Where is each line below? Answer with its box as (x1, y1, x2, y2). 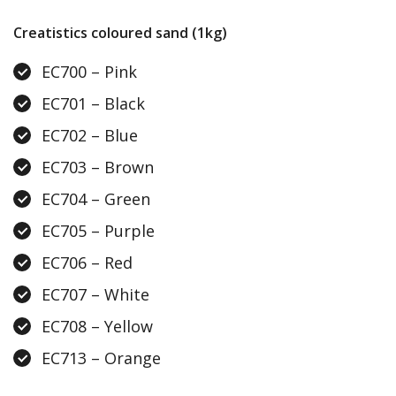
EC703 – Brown (42, 156, 154, 179)
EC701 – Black (42, 93, 145, 115)
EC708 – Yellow (42, 316, 153, 338)
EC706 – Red (42, 252, 133, 274)
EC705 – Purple (42, 220, 155, 242)
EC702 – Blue (42, 125, 138, 147)
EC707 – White (42, 284, 149, 306)
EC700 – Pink (42, 61, 137, 83)
